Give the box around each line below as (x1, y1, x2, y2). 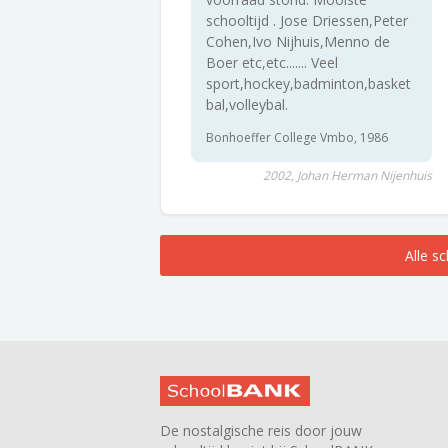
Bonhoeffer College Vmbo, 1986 (206, 129, 388, 146)
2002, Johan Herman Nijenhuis (262, 167, 432, 184)
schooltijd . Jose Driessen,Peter (206, 11, 408, 30)
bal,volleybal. (206, 95, 288, 114)
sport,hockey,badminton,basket (206, 74, 411, 93)
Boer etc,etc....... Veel (206, 53, 338, 72)
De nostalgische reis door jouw (160, 421, 362, 440)
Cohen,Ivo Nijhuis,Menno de (206, 32, 390, 51)
